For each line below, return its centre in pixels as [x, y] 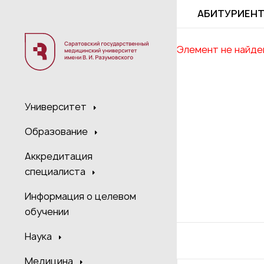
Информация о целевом [80, 197]
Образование [57, 132]
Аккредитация [59, 156]
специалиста [56, 172]
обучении [47, 212]
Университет [57, 107]
